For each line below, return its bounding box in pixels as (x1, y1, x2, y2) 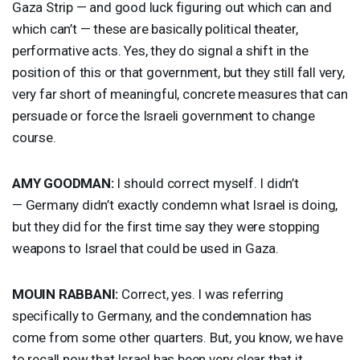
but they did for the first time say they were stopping (12, 218, 321, 235)
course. (12, 129, 56, 145)
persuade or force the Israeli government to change (12, 107, 315, 124)
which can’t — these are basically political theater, (12, 20, 298, 37)
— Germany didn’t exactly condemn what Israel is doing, (12, 196, 338, 213)
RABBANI (58, 285, 116, 302)
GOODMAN (43, 174, 111, 191)
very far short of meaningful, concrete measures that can (12, 85, 348, 102)
